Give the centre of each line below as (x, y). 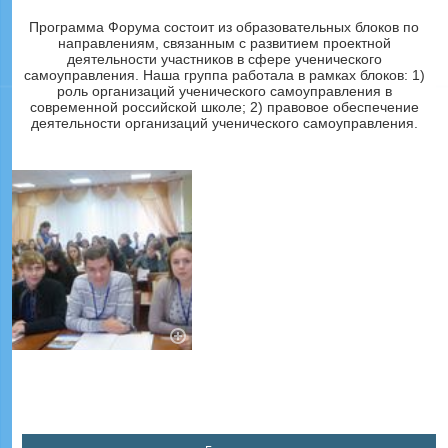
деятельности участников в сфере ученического (224, 58)
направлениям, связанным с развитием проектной (224, 42)
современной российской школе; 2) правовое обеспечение (224, 106)
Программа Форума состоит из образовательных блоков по (224, 26)
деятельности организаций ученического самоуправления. (224, 122)
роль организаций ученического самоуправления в (224, 90)
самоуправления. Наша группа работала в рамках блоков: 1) (224, 74)
